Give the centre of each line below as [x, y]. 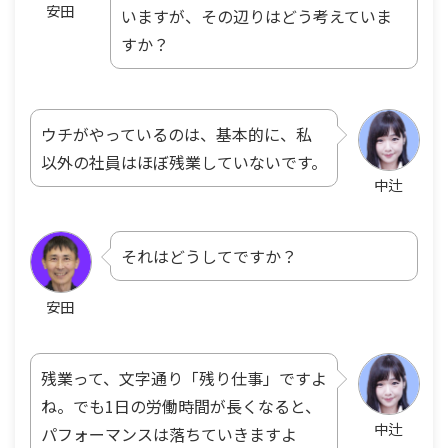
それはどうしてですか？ [209, 255]
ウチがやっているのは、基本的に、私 [176, 133]
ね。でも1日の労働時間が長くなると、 [181, 405]
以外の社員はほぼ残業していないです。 [184, 161]
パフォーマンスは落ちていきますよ [169, 433]
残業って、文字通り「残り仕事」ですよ [184, 377]
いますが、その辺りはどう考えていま [256, 15]
